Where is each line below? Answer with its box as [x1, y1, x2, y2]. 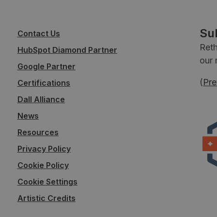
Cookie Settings [17, 176, 77, 186]
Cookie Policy [17, 160, 69, 170]
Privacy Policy [17, 143, 71, 154]
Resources [17, 127, 59, 137]
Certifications [17, 77, 70, 88]
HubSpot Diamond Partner [17, 45, 117, 55]
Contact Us [17, 28, 60, 38]
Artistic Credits [17, 193, 76, 203]
